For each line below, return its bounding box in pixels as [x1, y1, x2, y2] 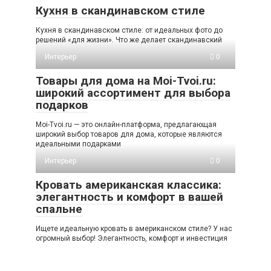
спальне [36, 202, 82, 217]
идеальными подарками [36, 140, 121, 149]
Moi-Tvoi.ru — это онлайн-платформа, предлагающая [36, 120, 217, 129]
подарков [36, 98, 88, 113]
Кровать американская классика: [36, 178, 221, 192]
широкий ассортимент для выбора [36, 86, 230, 100]
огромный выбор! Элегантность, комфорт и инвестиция [36, 234, 227, 243]
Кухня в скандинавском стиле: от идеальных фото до [36, 26, 223, 35]
